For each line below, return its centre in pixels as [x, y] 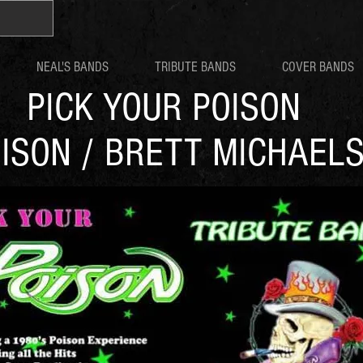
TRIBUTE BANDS [195, 67]
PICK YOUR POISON [164, 108]
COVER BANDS [318, 67]
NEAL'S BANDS [73, 67]
